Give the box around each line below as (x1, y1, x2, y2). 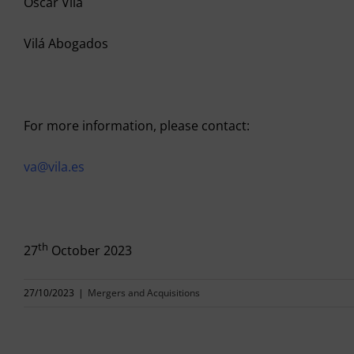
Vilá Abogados (24, 34, 108, 52)
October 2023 (48, 242, 132, 260)
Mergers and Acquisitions (88, 286, 200, 300)
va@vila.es (24, 157, 85, 175)
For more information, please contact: (24, 116, 250, 134)
